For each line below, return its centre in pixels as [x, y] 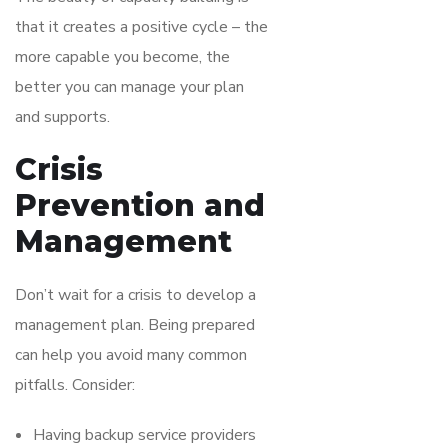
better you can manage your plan [129, 86]
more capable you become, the [122, 56]
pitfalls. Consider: [75, 384]
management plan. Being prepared [135, 324]
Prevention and [140, 205]
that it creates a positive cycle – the [141, 26]
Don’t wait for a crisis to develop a [135, 294]
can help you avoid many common [131, 354]
